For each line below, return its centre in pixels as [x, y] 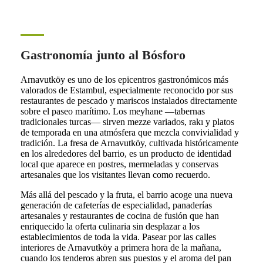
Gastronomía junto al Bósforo [103, 55]
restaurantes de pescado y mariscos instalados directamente [129, 101]
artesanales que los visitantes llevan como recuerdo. [115, 175]
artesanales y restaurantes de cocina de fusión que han [119, 216]
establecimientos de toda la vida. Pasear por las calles [118, 237]
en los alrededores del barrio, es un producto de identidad [126, 154]
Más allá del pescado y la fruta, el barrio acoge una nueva [126, 195]
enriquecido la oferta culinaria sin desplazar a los [110, 227]
